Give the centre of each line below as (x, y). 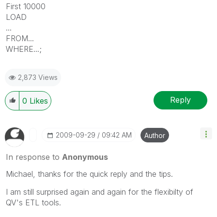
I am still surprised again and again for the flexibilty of (100, 192)
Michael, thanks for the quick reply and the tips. (89, 174)
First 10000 (26, 6)
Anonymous (85, 157)
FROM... (20, 38)
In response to (34, 157)
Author (155, 135)
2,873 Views (38, 77)
